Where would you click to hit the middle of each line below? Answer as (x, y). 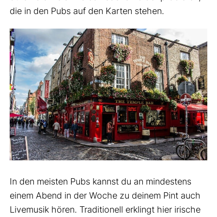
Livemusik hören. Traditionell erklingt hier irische (105, 209)
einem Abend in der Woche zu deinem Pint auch (105, 195)
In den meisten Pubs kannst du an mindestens (101, 181)
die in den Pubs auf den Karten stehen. (87, 11)
